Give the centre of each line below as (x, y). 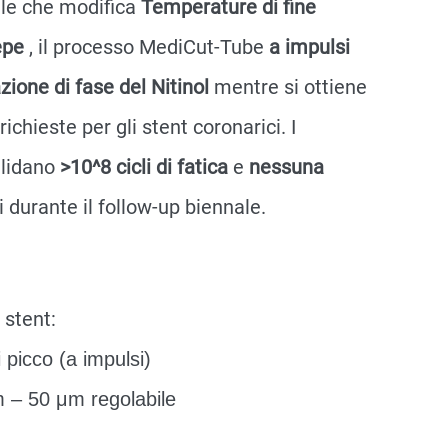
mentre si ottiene (290, 87)
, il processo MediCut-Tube (149, 47)
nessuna (286, 167)
